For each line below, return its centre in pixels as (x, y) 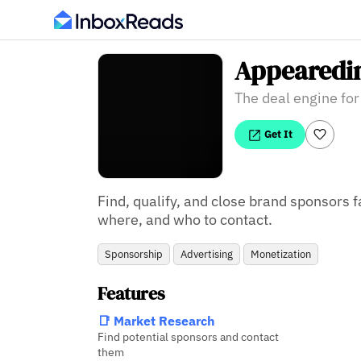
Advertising (206, 254)
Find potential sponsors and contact (188, 336)
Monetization (280, 254)
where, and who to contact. (185, 220)
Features (131, 293)
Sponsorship (133, 254)
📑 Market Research (156, 320)
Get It (278, 134)
